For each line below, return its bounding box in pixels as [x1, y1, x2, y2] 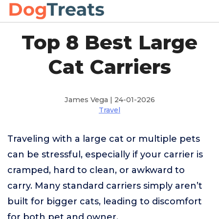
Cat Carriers [48, 55, 171, 79]
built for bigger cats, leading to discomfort [7, 196, 202, 207]
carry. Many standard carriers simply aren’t [7, 180, 202, 191]
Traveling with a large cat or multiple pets [7, 133, 200, 144]
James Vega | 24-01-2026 [64, 95, 155, 104]
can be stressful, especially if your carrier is [7, 149, 203, 160]
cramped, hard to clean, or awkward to [7, 165, 185, 175]
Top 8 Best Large [22, 30, 197, 54]
